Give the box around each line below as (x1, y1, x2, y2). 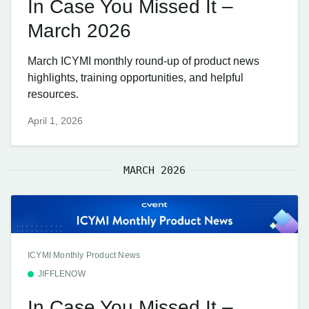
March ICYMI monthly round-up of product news (28, 54, 259, 67)
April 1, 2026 (28, 114, 83, 126)
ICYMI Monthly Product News (28, 250, 141, 261)
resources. (28, 88, 79, 100)
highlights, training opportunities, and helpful (28, 71, 243, 83)
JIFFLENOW (38, 269, 86, 279)
